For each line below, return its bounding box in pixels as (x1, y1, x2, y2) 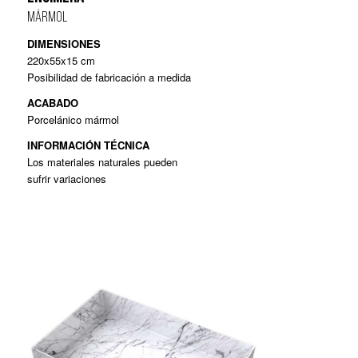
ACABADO (26, 94, 78, 110)
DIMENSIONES (26, 35, 101, 51)
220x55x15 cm (26, 52, 95, 68)
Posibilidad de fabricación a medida (26, 69, 191, 85)
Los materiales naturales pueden (26, 153, 177, 169)
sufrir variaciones (26, 170, 106, 186)
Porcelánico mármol (26, 111, 119, 127)
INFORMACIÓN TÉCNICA (26, 137, 149, 153)
